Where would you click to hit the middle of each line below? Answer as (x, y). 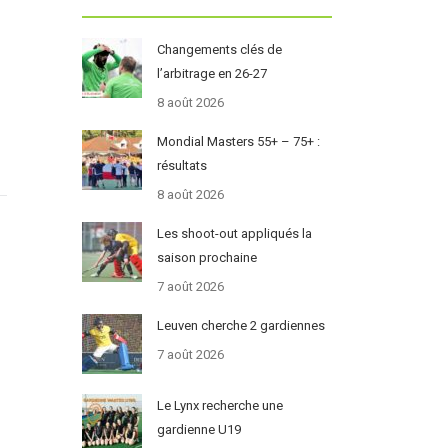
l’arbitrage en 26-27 (211, 74)
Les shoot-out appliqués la (234, 234)
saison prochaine (206, 258)
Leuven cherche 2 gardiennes (240, 326)
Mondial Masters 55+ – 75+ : (238, 142)
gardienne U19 (198, 430)
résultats (181, 166)
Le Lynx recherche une (219, 406)
